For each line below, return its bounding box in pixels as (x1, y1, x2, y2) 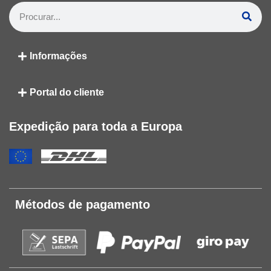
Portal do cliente (30, 87, 105, 97)
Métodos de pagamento (15, 197, 150, 211)
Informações (30, 50, 88, 61)
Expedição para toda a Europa (9, 119, 182, 133)
